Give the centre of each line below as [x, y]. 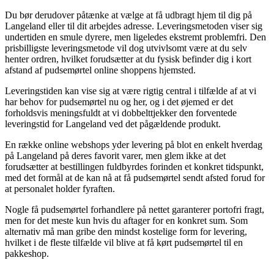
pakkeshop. [27, 253]
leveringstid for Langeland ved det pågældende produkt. [113, 124]
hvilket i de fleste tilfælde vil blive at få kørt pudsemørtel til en [124, 242]
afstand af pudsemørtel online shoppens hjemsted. [100, 70]
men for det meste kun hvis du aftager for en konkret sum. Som [126, 220]
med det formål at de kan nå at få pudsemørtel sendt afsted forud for [135, 177]
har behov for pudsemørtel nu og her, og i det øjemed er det [119, 102]
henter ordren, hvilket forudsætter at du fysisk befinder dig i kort [128, 59]
